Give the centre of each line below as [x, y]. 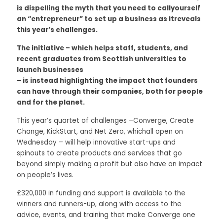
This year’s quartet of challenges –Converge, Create [105, 121]
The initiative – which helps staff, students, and [102, 48]
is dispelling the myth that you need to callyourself [109, 8]
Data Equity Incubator [79, 18]
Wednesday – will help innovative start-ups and [96, 142]
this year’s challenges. [58, 30]
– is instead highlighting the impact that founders [107, 81]
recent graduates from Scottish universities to [102, 59]
